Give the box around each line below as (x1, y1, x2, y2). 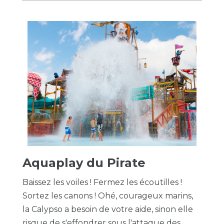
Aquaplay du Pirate (22, 155, 145, 170)
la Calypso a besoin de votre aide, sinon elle (22, 204, 193, 214)
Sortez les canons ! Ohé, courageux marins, (22, 191, 193, 200)
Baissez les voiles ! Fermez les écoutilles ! (22, 177, 182, 187)
